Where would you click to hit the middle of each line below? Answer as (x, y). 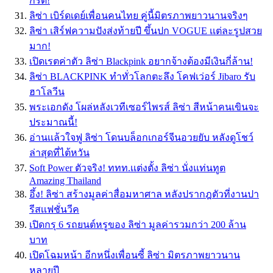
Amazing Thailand (65, 181)
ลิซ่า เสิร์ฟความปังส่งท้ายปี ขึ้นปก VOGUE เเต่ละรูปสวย (146, 31)
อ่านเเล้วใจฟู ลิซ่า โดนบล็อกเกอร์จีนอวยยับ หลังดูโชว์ (141, 138)
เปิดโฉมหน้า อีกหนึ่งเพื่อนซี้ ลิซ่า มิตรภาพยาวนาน (135, 255)
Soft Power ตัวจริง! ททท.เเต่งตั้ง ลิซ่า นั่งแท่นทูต (127, 168)
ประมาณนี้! (53, 122)
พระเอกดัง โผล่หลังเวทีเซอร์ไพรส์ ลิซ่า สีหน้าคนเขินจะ (144, 107)
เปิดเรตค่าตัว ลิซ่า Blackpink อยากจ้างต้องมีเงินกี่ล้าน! (141, 62)
